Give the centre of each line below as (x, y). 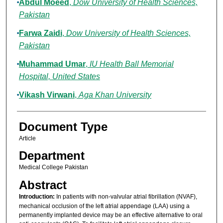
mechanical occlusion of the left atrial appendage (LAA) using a (104, 206)
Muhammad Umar (52, 64)
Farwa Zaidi (40, 33)
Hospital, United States (59, 77)
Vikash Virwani (47, 95)
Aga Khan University (115, 95)
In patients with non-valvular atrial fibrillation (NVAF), (126, 196)
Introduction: (37, 196)
